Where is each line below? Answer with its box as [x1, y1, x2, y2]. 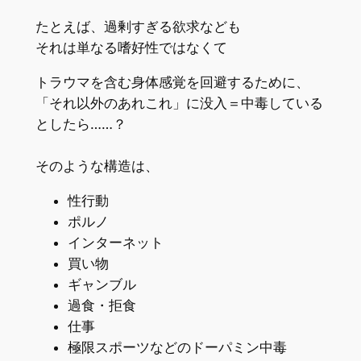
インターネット [67, 234, 164, 251]
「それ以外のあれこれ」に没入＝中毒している [35, 94, 323, 111]
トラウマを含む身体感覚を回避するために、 [35, 73, 309, 90]
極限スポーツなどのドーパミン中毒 [67, 338, 287, 355]
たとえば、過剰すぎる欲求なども [35, 19, 241, 35]
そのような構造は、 [35, 157, 159, 174]
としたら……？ [35, 115, 127, 132]
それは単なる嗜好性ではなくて [35, 39, 227, 56]
